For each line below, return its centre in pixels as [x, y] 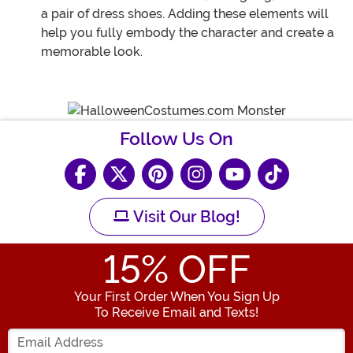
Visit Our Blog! [184, 216]
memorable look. [92, 52]
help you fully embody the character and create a [188, 33]
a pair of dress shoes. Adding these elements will [185, 14]
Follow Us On [176, 139]
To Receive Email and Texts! [176, 312]
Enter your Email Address [251, 329]
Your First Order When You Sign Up [176, 296]
